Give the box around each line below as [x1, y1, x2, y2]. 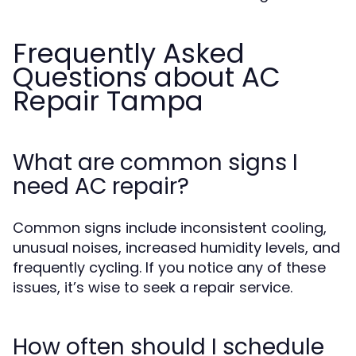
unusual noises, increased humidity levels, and [13, 238, 340, 257]
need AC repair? [13, 171, 189, 202]
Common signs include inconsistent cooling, [13, 218, 327, 238]
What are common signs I [13, 147, 298, 178]
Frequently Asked [13, 34, 245, 72]
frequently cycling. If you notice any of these [13, 257, 326, 277]
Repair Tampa [13, 82, 203, 120]
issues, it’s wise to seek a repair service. [13, 277, 292, 297]
